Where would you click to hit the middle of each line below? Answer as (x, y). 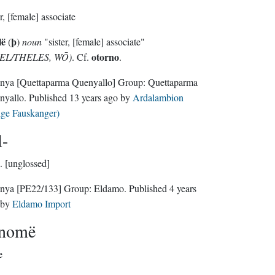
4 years (183, 188)
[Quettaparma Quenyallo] (66, 82)
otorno (105, 57)
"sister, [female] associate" (93, 41)
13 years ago (93, 97)
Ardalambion (158, 97)
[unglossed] (27, 163)
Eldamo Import (41, 203)
